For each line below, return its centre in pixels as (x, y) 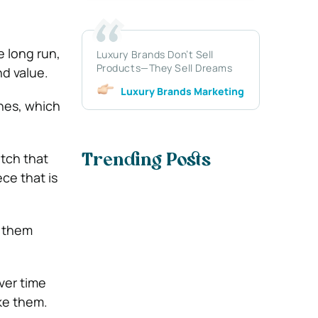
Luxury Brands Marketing (182, 91)
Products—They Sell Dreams (164, 67)
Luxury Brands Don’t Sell (155, 54)
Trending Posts (146, 161)
